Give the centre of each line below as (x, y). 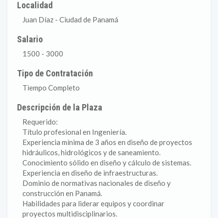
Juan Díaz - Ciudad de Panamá (70, 19)
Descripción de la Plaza (60, 107)
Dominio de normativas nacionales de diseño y (97, 183)
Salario (30, 39)
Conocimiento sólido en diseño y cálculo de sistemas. (107, 163)
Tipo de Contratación (55, 73)
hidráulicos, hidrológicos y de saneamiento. (91, 152)
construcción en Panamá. (62, 193)
